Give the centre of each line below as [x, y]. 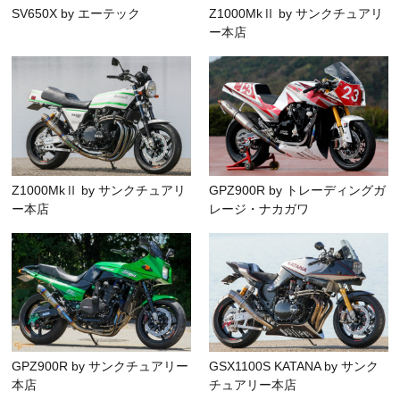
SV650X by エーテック [76, 14]
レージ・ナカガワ [259, 208]
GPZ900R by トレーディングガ [297, 190]
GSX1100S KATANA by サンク [294, 367]
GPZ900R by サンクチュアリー [100, 367]
